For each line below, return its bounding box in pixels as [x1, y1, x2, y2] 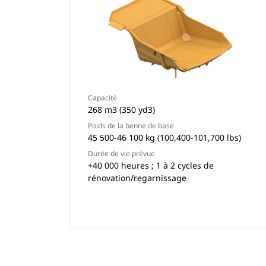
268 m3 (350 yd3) [88, 104, 155, 115]
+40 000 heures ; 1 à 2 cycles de [88, 160, 214, 171]
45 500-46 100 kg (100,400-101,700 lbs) [88, 132, 241, 143]
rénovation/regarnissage [88, 172, 186, 183]
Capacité [88, 93, 117, 103]
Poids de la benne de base [88, 121, 174, 131]
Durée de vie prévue [88, 148, 155, 159]
